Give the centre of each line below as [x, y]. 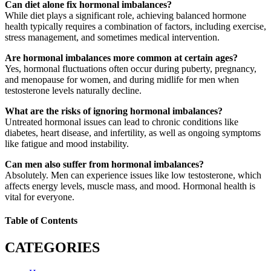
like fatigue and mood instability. [67, 144]
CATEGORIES [52, 247]
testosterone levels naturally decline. [73, 91]
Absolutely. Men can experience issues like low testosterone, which [133, 175]
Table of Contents [41, 221]
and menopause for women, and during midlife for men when [122, 80]
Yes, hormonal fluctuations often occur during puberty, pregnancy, [131, 69]
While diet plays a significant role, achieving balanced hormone [126, 16]
